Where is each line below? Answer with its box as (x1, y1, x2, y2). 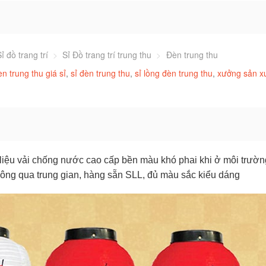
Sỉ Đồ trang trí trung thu (62, 49, 152, 61)
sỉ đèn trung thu (71, 67, 130, 80)
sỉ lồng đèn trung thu (135, 67, 213, 80)
